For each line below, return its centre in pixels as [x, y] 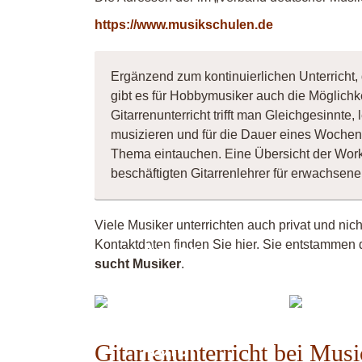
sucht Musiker [138, 264]
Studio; [179, 284]
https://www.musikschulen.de [184, 25]
